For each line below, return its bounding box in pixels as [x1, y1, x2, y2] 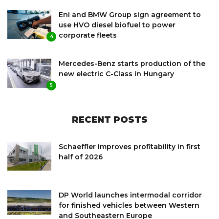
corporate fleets [59, 30, 117, 40]
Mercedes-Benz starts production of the [59, 59, 205, 68]
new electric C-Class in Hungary [59, 69, 174, 78]
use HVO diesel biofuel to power [59, 20, 175, 29]
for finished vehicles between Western [59, 200, 199, 210]
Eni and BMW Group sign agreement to [59, 10, 201, 19]
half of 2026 [59, 152, 103, 161]
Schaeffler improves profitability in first [59, 142, 200, 151]
